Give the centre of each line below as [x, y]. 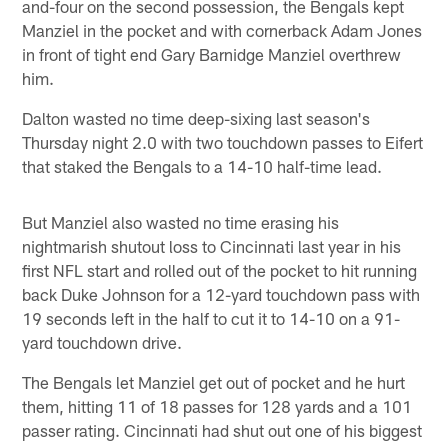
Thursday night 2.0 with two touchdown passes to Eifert [223, 142]
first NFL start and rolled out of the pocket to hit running [220, 270]
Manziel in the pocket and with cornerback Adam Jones [222, 30]
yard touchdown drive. [102, 342]
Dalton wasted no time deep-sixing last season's [196, 118]
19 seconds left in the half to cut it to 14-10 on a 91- [211, 318]
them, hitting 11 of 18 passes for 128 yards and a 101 [217, 406]
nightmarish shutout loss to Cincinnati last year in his [212, 246]
